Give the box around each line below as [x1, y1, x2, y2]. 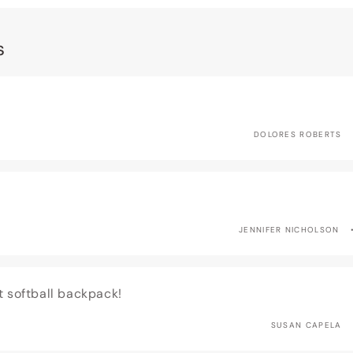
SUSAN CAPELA [270, 319, 342, 330]
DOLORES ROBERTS [253, 128, 342, 139]
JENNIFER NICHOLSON [239, 224, 340, 235]
